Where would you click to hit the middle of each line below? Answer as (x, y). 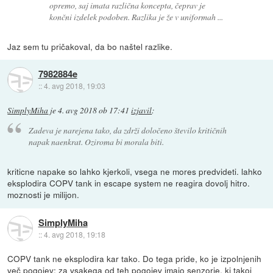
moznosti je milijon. (44, 195)
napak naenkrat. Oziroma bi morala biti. (96, 142)
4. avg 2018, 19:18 (74, 234)
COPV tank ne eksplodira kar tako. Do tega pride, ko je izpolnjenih (135, 259)
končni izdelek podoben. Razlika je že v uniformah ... (136, 16)
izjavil (142, 110)
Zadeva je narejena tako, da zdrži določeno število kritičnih (127, 130)
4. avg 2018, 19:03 (74, 86)
